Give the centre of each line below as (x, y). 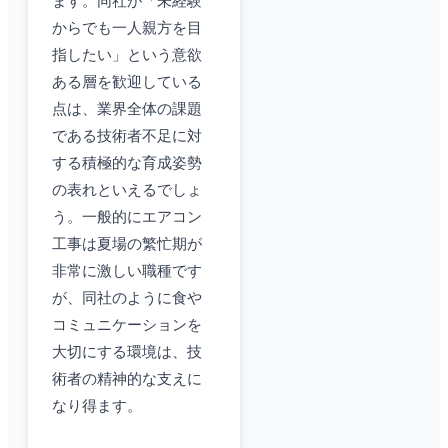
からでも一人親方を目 (127, 28)
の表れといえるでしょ (127, 190)
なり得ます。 (97, 406)
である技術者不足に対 (127, 136)
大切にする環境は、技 (127, 352)
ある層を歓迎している (127, 82)
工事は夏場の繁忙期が (127, 244)
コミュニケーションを (127, 325)
